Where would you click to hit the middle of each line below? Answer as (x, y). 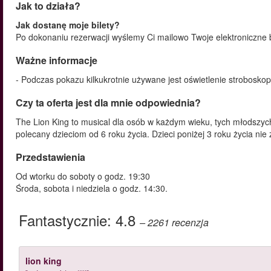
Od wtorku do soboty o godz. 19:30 (83, 176)
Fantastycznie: (67, 220)
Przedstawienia (51, 157)
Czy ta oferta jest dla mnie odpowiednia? (108, 103)
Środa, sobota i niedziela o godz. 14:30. (92, 188)
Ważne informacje (57, 60)
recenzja (190, 222)
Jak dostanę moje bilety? (68, 25)
